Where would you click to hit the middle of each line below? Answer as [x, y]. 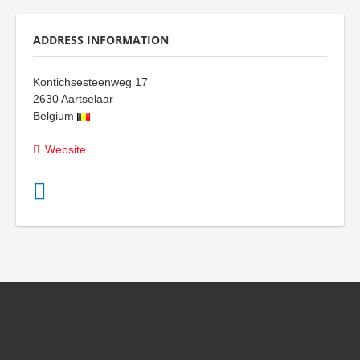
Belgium [53, 115]
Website [65, 149]
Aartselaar [87, 98]
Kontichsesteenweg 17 [90, 82]
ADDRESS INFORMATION [101, 39]
